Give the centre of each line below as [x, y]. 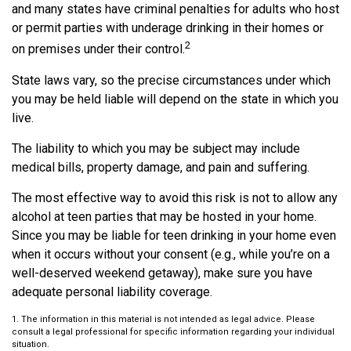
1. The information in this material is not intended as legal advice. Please [163, 319]
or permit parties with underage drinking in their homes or [168, 28]
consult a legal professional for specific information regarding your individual [173, 331]
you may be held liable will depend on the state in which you [175, 99]
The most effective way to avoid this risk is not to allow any [175, 197]
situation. [31, 344]
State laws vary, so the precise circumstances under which [171, 80]
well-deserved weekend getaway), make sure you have [162, 273]
